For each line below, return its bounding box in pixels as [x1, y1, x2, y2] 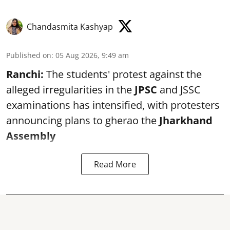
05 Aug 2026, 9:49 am [55, 50, 129, 60]
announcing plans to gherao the [6, 113, 159, 127]
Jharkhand [159, 113, 213, 127]
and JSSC [157, 82, 201, 97]
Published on [6, 50, 51, 60]
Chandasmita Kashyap [27, 21, 113, 32]
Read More [94, 158, 136, 170]
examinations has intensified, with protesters [6, 98, 220, 112]
